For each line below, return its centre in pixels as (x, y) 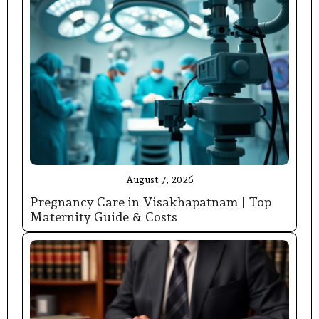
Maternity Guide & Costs (104, 216)
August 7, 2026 (159, 179)
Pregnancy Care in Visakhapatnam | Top (151, 202)
